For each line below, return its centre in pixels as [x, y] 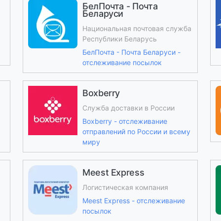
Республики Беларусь [119, 39]
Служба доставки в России [128, 108]
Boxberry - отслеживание [125, 121]
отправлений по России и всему [136, 131]
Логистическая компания [125, 187]
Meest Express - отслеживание [133, 201]
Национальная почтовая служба [137, 28]
